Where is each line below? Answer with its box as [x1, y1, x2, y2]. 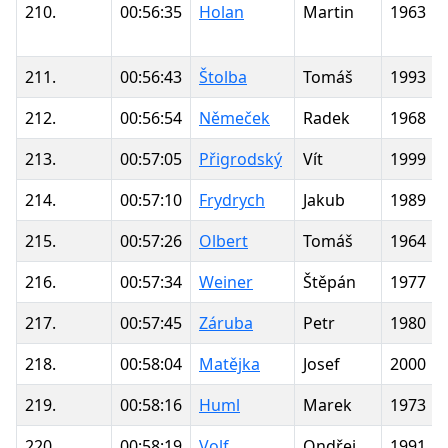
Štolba [199, 65, 247, 88]
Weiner [199, 270, 253, 293]
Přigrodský [199, 147, 282, 170]
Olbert [199, 229, 248, 252]
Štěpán [303, 270, 356, 293]
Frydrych [199, 188, 265, 211]
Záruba [199, 311, 253, 334]
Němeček [199, 106, 270, 129]
